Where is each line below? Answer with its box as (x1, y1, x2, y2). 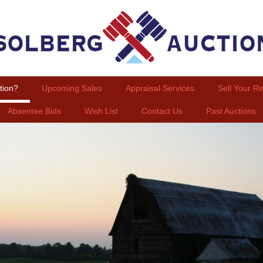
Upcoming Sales (41, 83, 102, 93)
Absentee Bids (7, 106, 61, 116)
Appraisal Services (125, 83, 194, 93)
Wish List (84, 106, 118, 116)
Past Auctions (205, 106, 256, 116)
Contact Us (141, 106, 183, 116)
